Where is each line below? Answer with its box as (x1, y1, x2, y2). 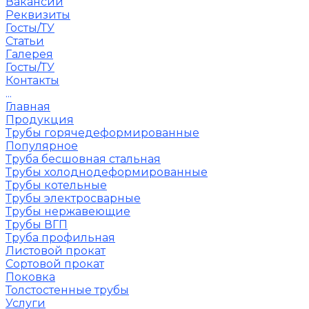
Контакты (6, 74, 59, 87)
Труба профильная (6, 231, 115, 244)
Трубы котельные (6, 179, 107, 192)
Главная (6, 100, 50, 113)
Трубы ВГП (6, 218, 68, 231)
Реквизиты (6, 8, 70, 21)
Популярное (6, 139, 78, 152)
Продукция (6, 113, 74, 126)
